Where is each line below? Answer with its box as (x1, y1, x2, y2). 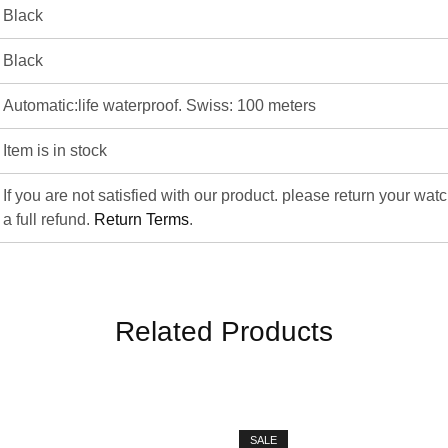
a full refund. (3, 211, 94, 229)
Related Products (115, 316, 333, 348)
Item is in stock (3, 142, 107, 160)
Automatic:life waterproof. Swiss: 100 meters (3, 97, 316, 115)
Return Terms (94, 211, 189, 229)
